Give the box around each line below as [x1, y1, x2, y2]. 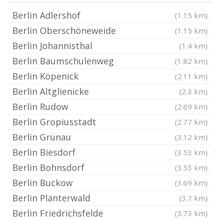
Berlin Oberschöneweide [12, 25, 116, 36]
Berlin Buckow [12, 177, 73, 189]
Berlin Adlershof [12, 9, 81, 21]
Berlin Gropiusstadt [12, 116, 96, 128]
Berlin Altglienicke [12, 85, 89, 97]
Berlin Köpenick [12, 70, 79, 82]
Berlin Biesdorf [12, 146, 76, 158]
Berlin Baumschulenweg [12, 55, 114, 67]
